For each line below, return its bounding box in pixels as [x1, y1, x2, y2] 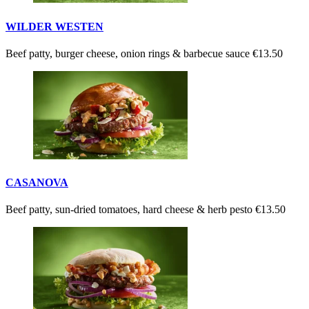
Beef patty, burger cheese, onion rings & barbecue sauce [6, 47, 252, 59]
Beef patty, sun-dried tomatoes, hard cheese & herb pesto [6, 203, 255, 216]
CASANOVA [6, 176, 68, 188]
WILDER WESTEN [6, 20, 103, 32]
